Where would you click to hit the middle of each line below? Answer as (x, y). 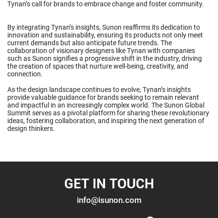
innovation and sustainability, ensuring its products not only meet (105, 35)
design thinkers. (31, 129)
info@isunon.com (109, 200)
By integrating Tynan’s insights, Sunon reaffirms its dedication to (104, 27)
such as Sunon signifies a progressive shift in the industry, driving (105, 59)
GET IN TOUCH (109, 184)
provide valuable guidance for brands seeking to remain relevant (103, 98)
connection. (25, 74)
